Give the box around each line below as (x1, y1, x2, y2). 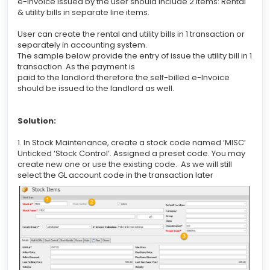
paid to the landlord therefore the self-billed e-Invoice (17, 71, 230, 83)
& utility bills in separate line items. (17, 6, 149, 18)
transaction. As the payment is (17, 60, 135, 72)
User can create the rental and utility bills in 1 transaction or (17, 28, 245, 40)
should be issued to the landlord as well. (17, 82, 174, 94)
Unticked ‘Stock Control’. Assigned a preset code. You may (17, 147, 245, 159)
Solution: (17, 115, 56, 127)
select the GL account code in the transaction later (17, 169, 215, 181)
